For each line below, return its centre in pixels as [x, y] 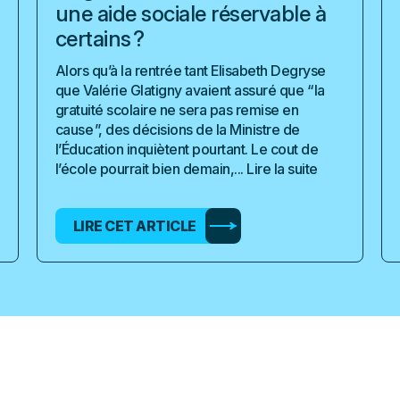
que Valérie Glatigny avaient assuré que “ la [190, 90]
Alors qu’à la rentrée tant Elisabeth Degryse [190, 71]
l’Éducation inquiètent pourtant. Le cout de [187, 149]
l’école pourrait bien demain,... [151, 169]
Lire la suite [282, 169]
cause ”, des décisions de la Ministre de [177, 129]
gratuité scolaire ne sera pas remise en [177, 110]
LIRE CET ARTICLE [134, 226]
